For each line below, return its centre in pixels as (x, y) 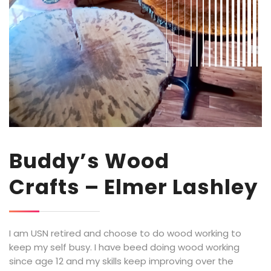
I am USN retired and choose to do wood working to (125, 233)
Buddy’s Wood (89, 161)
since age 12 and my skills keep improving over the (121, 261)
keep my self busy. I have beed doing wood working (124, 247)
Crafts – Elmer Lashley (133, 187)
